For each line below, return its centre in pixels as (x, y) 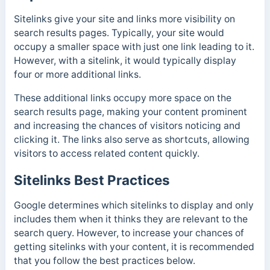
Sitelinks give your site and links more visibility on (124, 19)
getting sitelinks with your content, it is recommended (134, 246)
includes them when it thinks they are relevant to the (130, 219)
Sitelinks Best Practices (92, 180)
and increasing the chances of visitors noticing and (127, 126)
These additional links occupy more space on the (122, 98)
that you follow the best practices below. (104, 260)
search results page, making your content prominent (130, 112)
